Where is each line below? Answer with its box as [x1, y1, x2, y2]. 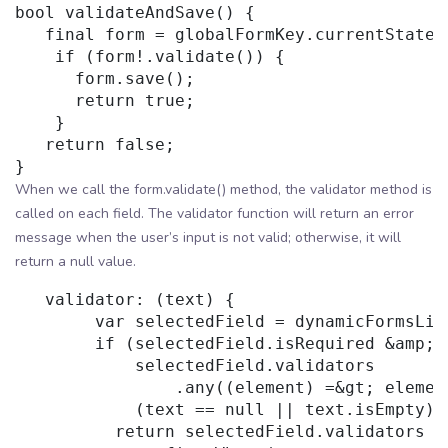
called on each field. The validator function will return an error [15, 204, 414, 224]
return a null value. [15, 252, 136, 272]
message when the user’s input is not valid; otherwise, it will [15, 228, 401, 248]
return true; [15, 91, 195, 111]
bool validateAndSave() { [15, 3, 255, 23]
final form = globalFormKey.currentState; [15, 25, 445, 45]
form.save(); [15, 69, 195, 89]
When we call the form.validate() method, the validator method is [15, 180, 432, 200]
